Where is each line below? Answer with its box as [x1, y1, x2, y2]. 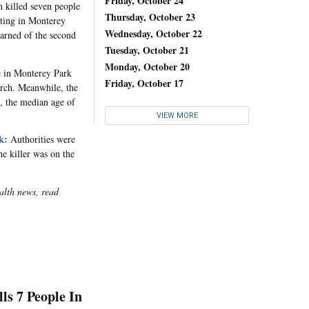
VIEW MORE [156, 110, 198, 120]
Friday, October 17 [105, 76, 183, 90]
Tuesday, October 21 [105, 43, 189, 57]
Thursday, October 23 [105, 10, 195, 24]
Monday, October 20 [105, 59, 190, 74]
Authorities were [8, 132, 75, 146]
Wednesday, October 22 [105, 26, 202, 41]
